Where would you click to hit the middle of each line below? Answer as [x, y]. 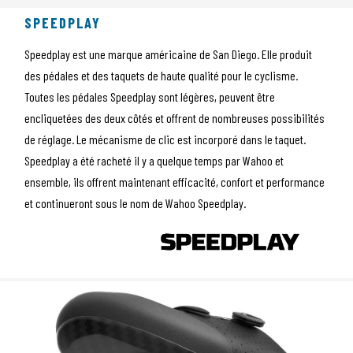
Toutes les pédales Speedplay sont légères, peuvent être [150, 96]
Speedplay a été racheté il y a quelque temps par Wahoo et [154, 160]
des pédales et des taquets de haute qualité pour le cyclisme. [162, 75]
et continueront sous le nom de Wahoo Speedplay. [136, 203]
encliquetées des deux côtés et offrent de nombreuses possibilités [175, 117]
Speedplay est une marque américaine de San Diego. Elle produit [169, 54]
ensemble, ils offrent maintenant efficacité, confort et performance [175, 181]
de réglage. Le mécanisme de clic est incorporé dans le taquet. [165, 139]
